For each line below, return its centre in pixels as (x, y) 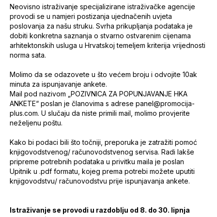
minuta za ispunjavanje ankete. (58, 84)
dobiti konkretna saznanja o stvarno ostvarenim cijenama (100, 36)
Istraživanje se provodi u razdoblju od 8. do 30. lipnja (100, 210)
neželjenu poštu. (37, 123)
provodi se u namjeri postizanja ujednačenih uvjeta (91, 16)
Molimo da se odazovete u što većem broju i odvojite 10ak (103, 74)
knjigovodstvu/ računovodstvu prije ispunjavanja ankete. (103, 181)
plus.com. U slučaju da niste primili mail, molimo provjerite (100, 113)
